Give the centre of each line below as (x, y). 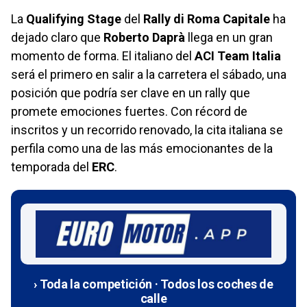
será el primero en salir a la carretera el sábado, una (149, 75)
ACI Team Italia (238, 56)
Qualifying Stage (74, 19)
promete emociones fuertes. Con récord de (129, 112)
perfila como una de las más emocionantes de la (142, 149)
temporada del (51, 167)
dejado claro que (57, 38)
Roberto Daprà (144, 38)
